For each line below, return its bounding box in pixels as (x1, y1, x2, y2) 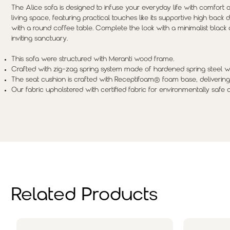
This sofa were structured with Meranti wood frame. (11, 55, 174, 63)
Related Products (11, 186, 158, 204)
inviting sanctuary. (11, 35, 68, 42)
